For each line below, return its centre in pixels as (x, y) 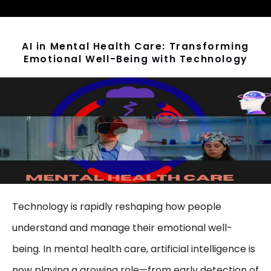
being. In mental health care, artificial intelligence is (134, 249)
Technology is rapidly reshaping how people (117, 207)
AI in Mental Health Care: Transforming (135, 47)
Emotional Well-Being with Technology (135, 59)
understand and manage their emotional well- (122, 228)
